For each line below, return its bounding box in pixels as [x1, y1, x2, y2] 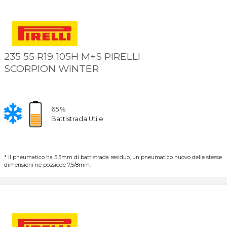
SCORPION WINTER [4, 62, 99, 75]
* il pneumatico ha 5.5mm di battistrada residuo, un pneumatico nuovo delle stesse [4, 154, 222, 161]
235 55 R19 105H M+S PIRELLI [4, 50, 140, 63]
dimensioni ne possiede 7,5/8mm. [4, 162, 91, 169]
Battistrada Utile [51, 115, 103, 123]
